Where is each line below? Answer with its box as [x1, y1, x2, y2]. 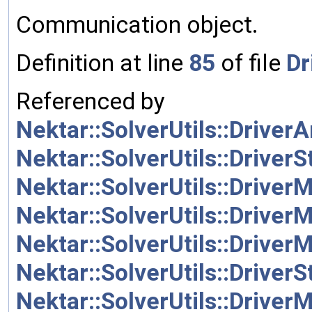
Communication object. [16, 10, 258, 38]
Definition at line [16, 49, 189, 77]
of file [215, 49, 286, 77]
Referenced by [16, 87, 165, 115]
